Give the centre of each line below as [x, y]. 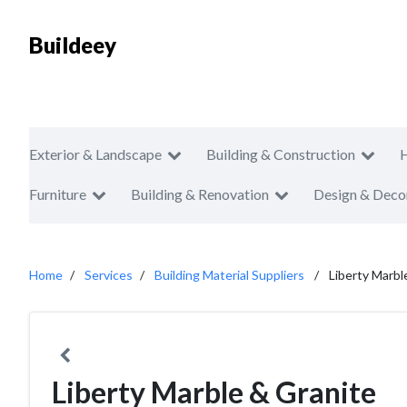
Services [109, 275]
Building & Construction [281, 154]
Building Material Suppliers [229, 275]
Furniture [58, 194]
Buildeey [73, 45]
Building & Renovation [200, 194]
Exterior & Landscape [95, 154]
